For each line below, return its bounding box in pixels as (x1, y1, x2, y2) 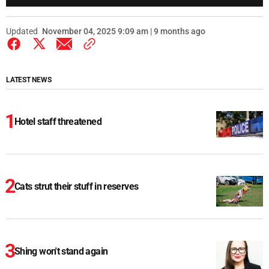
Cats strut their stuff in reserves (14, 181, 139, 193)
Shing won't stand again (14, 246, 108, 258)
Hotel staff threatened (14, 116, 101, 128)
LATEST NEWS (6, 76, 52, 85)
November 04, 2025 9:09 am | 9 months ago (42, 26, 205, 37)
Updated (6, 26, 38, 37)
